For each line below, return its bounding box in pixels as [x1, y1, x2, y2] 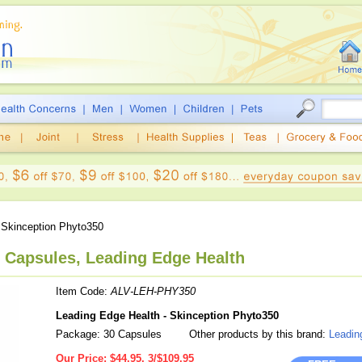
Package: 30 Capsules [56, 328, 162, 340]
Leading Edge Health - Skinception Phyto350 [56, 309, 279, 322]
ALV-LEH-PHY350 [111, 285, 196, 297]
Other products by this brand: [186, 328, 329, 340]
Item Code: [56, 285, 111, 297]
